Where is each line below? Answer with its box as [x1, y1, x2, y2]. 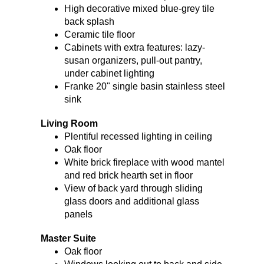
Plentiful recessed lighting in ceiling [64, 131, 212, 142]
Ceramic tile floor [64, 29, 135, 39]
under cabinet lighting [64, 68, 154, 78]
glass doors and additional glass [64, 196, 199, 207]
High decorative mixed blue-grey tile [64, 3, 214, 14]
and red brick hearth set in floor [64, 170, 193, 181]
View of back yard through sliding [64, 183, 203, 194]
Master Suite [40, 233, 96, 244]
